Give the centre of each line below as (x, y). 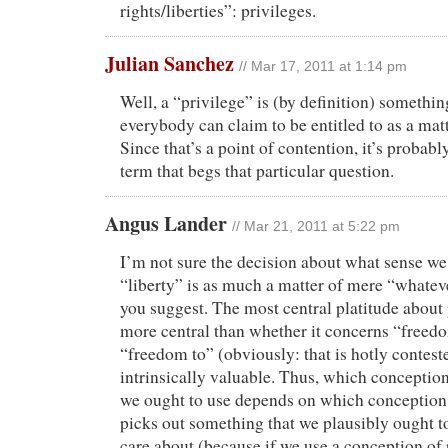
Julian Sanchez (169, 64)
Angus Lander (168, 224)
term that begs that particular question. (257, 171)
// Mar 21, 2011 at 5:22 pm (316, 227)
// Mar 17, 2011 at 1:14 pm (323, 67)
